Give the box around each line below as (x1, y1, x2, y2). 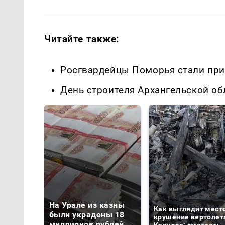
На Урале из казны (49, 200, 125, 210)
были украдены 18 (49, 210, 125, 220)
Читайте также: (44, 33, 120, 45)
